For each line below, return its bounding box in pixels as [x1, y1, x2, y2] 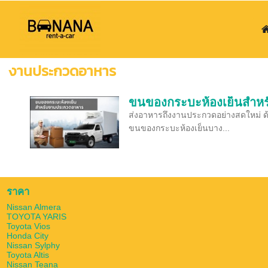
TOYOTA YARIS [7, 212, 66, 222]
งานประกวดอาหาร [8, 60, 116, 81]
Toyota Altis [7, 250, 49, 260]
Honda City [7, 231, 48, 241]
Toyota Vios [7, 221, 50, 232]
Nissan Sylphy [7, 240, 60, 251]
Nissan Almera [7, 202, 61, 212]
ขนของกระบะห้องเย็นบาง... [129, 123, 230, 133]
